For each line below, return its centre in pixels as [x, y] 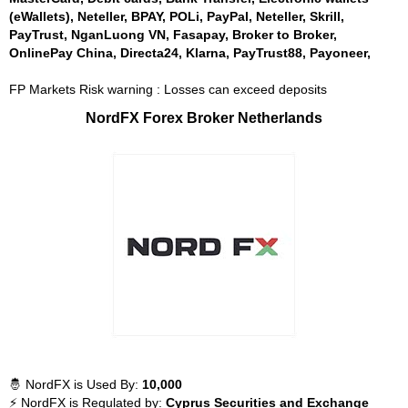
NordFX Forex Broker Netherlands [204, 117]
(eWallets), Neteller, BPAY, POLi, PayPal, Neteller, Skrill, [177, 16]
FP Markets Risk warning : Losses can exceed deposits [168, 89]
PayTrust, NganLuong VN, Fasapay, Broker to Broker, [173, 35]
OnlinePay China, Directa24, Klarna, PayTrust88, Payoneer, [190, 53]
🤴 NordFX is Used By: [76, 384]
